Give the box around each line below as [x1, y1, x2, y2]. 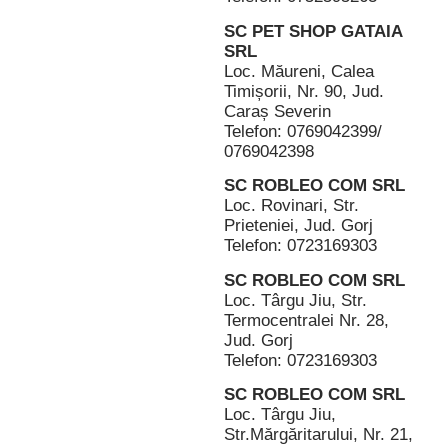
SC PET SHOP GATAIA [224, 21, 402, 41]
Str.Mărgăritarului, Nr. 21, [224, 425, 413, 445]
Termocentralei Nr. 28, [224, 310, 389, 330]
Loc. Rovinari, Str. [224, 196, 359, 216]
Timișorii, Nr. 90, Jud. [224, 81, 384, 101]
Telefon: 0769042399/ [224, 121, 382, 141]
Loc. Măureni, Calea [224, 61, 374, 81]
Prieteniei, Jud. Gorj [224, 216, 373, 236]
